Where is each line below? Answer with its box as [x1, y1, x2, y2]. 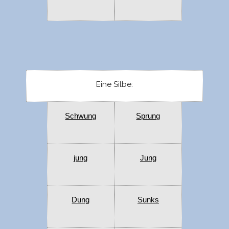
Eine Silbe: [96, 80, 133, 89]
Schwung [65, 111, 97, 121]
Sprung [136, 111, 161, 121]
